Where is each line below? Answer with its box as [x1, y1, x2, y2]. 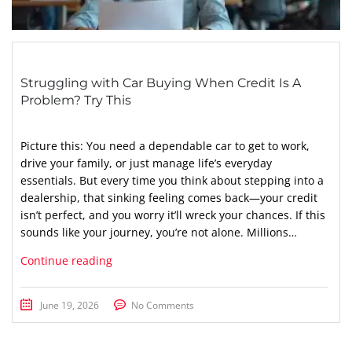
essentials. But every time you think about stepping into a [20, 173, 324, 189]
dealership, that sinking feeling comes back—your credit [20, 190, 317, 206]
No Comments [131, 299, 194, 313]
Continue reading [20, 253, 112, 269]
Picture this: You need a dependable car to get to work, [20, 138, 310, 154]
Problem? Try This [20, 93, 131, 108]
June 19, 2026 [40, 299, 99, 313]
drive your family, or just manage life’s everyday [20, 156, 272, 171]
